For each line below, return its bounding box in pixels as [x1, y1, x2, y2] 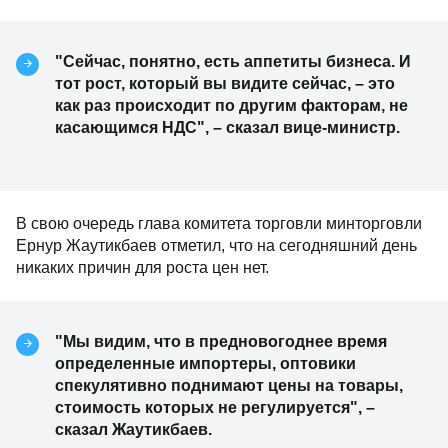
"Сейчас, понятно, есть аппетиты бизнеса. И [55, 53, 411, 70]
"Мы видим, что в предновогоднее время [55, 333, 387, 350]
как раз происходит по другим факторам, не [55, 97, 408, 114]
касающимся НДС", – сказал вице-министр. [55, 119, 400, 136]
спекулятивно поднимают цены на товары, [55, 377, 403, 394]
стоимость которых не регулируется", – [55, 399, 375, 416]
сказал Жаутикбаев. [55, 421, 212, 438]
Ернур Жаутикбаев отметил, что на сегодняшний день [16, 237, 417, 254]
